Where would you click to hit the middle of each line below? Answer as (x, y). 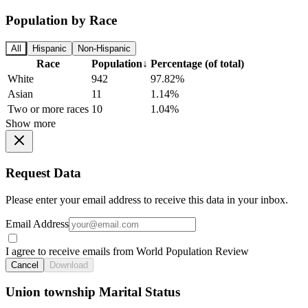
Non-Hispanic (104, 49)
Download (69, 265)
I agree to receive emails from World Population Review (127, 251)
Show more (31, 124)
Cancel (25, 265)
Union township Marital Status (93, 292)
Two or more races (48, 109)
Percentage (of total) (197, 64)
